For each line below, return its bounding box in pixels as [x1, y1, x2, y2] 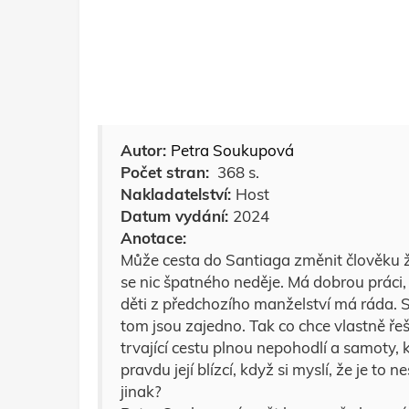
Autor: [121, 141, 171, 160]
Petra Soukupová [171, 141, 294, 160]
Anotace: [121, 228, 186, 247]
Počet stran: [121, 163, 214, 182]
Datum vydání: [121, 206, 233, 225]
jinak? [121, 382, 162, 401]
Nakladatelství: [121, 184, 236, 204]
